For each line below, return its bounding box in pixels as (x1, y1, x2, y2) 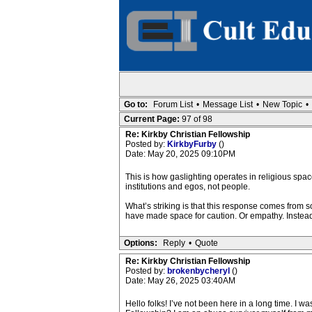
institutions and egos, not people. (125, 182, 250, 192)
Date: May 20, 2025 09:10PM (125, 149, 235, 159)
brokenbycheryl (166, 266, 232, 276)
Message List (202, 100, 253, 109)
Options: (123, 238, 157, 248)
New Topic (262, 100, 302, 109)
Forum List (153, 100, 193, 109)
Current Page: (123, 114, 182, 124)
